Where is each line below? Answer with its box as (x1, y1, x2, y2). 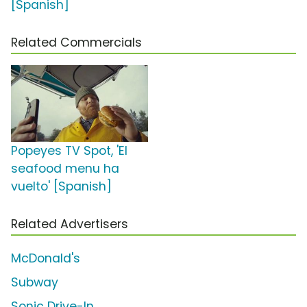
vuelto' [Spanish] (11, 178, 112, 195)
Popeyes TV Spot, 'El (11, 143, 127, 160)
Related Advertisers (11, 216, 128, 233)
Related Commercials (11, 34, 142, 51)
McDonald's (11, 250, 80, 267)
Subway (11, 274, 58, 291)
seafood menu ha (11, 160, 119, 177)
